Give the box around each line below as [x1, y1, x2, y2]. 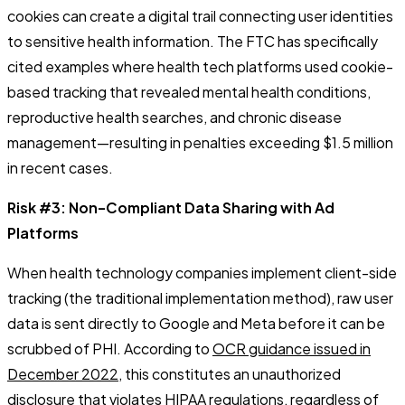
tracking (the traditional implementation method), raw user [7, 287, 393, 307]
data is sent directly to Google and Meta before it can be [7, 313, 385, 333]
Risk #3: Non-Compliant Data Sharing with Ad [7, 197, 334, 217]
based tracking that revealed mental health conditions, [7, 81, 371, 101]
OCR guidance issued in [212, 338, 371, 358]
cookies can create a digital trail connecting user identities [7, 5, 393, 25]
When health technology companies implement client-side [7, 262, 397, 282]
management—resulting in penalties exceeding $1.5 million [7, 132, 393, 152]
